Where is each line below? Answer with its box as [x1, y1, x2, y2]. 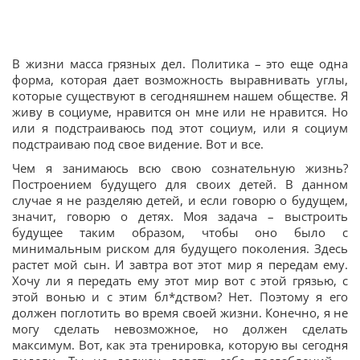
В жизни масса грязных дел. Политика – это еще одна [12, 55, 348, 72]
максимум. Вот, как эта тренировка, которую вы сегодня [12, 336, 348, 353]
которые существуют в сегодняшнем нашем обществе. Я [12, 87, 348, 104]
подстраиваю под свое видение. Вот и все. [12, 135, 264, 152]
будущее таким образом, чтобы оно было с [12, 223, 348, 240]
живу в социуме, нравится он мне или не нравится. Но [12, 103, 348, 120]
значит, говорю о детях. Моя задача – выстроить [12, 207, 348, 224]
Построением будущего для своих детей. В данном [12, 175, 348, 192]
